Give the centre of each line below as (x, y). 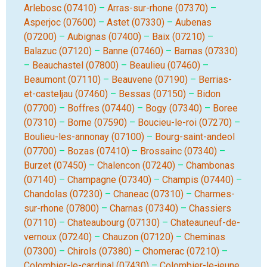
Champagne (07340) (109, 180)
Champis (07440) (198, 180)
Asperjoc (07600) (60, 22)
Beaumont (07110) (62, 80)
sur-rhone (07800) (61, 208)
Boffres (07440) (101, 108)
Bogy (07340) (174, 108)
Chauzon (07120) (138, 237)
